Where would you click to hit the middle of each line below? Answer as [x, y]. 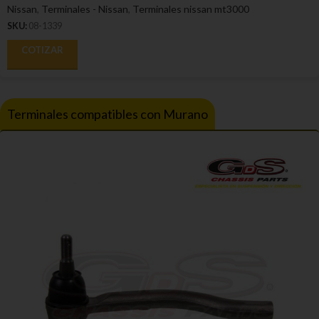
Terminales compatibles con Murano [108, 114]
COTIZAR [42, 49]
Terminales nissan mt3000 [191, 9]
